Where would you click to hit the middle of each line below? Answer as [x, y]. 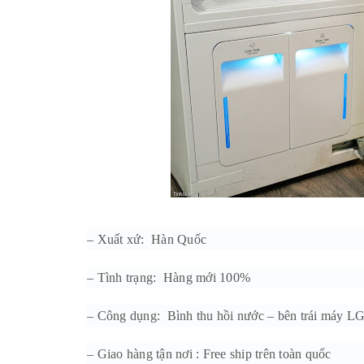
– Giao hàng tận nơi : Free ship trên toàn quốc [209, 353]
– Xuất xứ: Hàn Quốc [147, 239]
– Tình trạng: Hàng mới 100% [169, 277]
